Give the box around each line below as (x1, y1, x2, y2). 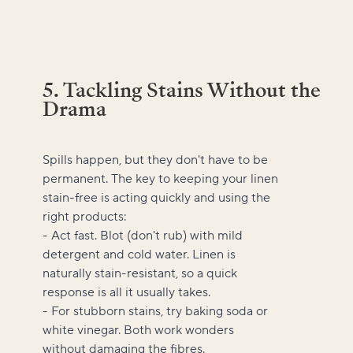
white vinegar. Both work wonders (43, 321, 234, 338)
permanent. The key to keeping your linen (43, 170, 278, 187)
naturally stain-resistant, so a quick (43, 265, 237, 281)
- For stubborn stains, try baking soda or (43, 303, 268, 319)
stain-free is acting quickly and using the (43, 189, 270, 206)
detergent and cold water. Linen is (43, 246, 236, 262)
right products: (43, 208, 127, 225)
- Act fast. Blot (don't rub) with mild (43, 227, 243, 243)
